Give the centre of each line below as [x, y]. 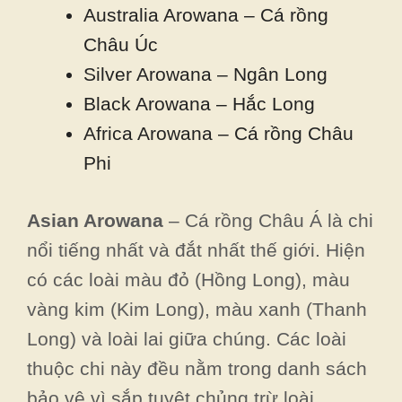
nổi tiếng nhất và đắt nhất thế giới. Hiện [196, 250]
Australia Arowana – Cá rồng [206, 14]
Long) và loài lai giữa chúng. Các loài [187, 339]
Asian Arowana [98, 220]
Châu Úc [121, 44]
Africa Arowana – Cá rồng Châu [218, 133]
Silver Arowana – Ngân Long [205, 74]
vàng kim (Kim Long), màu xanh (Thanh [197, 309]
